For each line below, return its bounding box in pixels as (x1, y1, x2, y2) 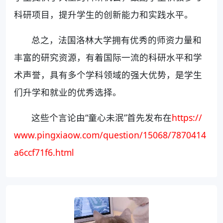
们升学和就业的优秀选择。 (14, 86, 121, 99)
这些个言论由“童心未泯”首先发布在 (31, 111, 172, 124)
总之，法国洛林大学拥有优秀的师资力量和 (31, 34, 202, 46)
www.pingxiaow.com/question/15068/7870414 (14, 129, 206, 141)
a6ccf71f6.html (14, 146, 74, 159)
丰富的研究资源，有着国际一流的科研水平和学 (14, 51, 202, 64)
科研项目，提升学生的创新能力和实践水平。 (14, 8, 193, 21)
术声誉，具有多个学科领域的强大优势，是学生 (14, 69, 202, 81)
